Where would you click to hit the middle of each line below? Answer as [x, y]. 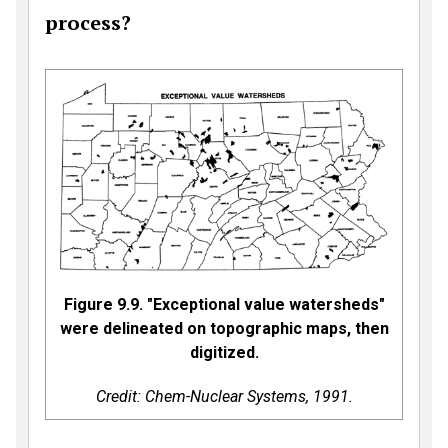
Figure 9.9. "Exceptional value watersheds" [224, 304]
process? [88, 22]
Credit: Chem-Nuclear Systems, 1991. [224, 396]
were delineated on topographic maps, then [224, 328]
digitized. [224, 352]
